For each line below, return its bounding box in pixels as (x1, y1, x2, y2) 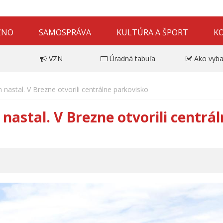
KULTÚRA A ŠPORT (116, 26, 189, 38)
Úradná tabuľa (109, 53, 155, 63)
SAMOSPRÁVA (39, 26, 92, 38)
